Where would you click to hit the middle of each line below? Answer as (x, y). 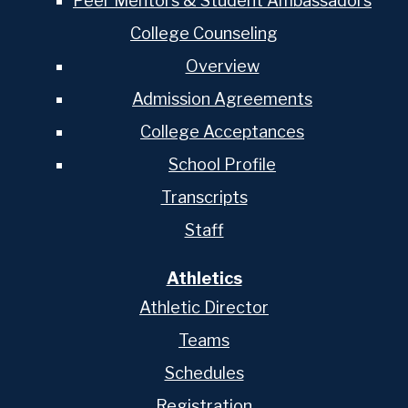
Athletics (204, 278)
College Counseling (204, 33)
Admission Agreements (222, 98)
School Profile (222, 164)
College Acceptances (222, 131)
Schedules (204, 373)
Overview (222, 66)
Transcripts (204, 197)
